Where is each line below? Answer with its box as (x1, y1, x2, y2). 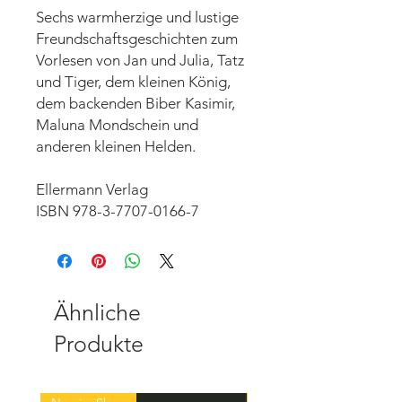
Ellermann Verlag (36, 180, 148, 199)
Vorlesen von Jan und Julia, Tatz (36, 51, 244, 70)
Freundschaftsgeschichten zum (36, 30, 238, 48)
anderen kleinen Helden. (36, 137, 196, 156)
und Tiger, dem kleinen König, (36, 73, 231, 92)
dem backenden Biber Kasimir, (36, 94, 235, 113)
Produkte (54, 330, 144, 358)
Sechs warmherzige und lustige (36, 8, 239, 27)
